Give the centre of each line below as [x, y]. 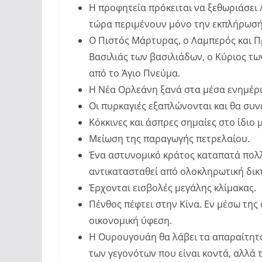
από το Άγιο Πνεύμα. [135, 73]
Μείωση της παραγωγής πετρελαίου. [169, 139]
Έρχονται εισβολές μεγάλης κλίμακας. [173, 188]
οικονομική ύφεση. [130, 220]
